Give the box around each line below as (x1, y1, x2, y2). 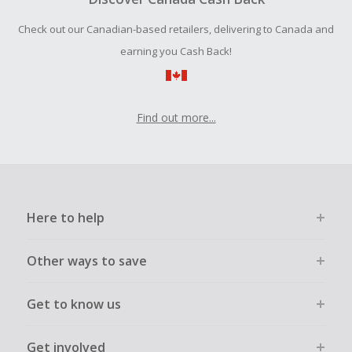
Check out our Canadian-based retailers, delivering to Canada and (18, 22, 334, 37)
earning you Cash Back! (120, 44, 232, 59)
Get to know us (26, 295, 121, 313)
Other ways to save (26, 252, 147, 270)
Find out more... (136, 110, 216, 126)
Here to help (26, 209, 104, 227)
